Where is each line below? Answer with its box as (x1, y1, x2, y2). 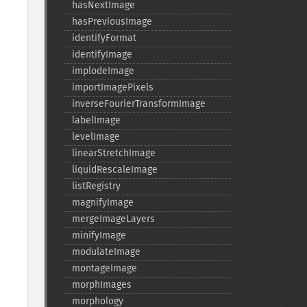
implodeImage (71, 65, 134, 77)
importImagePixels (71, 82, 153, 93)
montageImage (71, 262, 137, 274)
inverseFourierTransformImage (71, 98, 206, 110)
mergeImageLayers (71, 213, 155, 225)
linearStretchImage (71, 147, 156, 159)
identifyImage (71, 49, 132, 60)
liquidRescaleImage (71, 164, 158, 175)
